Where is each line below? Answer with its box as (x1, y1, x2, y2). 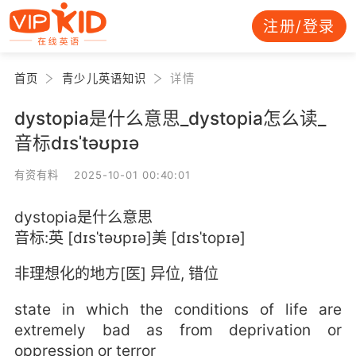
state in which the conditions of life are (14, 300, 342, 319)
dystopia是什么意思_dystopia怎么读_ (14, 106, 326, 129)
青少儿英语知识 (62, 71, 147, 85)
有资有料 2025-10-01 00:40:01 (14, 168, 192, 181)
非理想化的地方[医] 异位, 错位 (14, 264, 219, 284)
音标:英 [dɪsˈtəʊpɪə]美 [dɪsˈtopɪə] (14, 227, 246, 247)
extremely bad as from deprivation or (14, 320, 342, 340)
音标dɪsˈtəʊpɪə (14, 131, 139, 153)
